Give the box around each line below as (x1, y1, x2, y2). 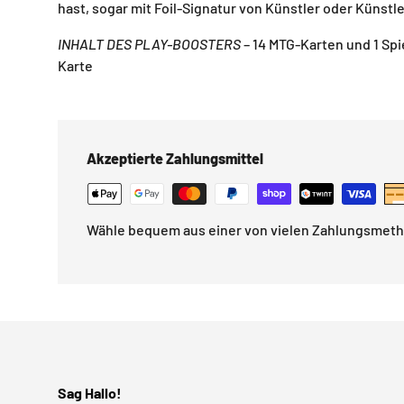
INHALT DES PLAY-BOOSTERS (58, 35, 243, 53)
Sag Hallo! (58, 384, 122, 402)
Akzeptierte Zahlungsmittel (87, 150, 263, 168)
